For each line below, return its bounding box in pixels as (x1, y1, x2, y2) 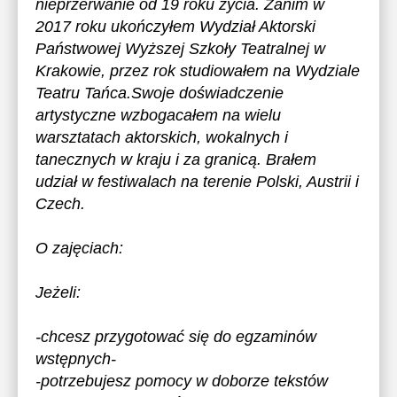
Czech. (35, 195, 85, 213)
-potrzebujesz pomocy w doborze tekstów (35, 372, 328, 390)
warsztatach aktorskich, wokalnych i (35, 128, 288, 146)
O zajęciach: (35, 239, 123, 257)
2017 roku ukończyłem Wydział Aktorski (35, 18, 315, 35)
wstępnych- (35, 350, 116, 368)
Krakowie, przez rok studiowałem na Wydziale (35, 62, 360, 80)
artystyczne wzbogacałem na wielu (35, 106, 281, 124)
